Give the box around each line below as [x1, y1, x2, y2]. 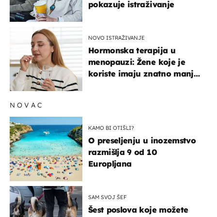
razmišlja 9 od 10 [88, 147, 157, 157]
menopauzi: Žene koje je [88, 57, 185, 67]
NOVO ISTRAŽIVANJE [88, 34, 145, 41]
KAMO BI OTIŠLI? [88, 124, 134, 131]
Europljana [88, 158, 132, 169]
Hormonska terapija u [88, 45, 175, 55]
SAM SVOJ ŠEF [88, 193, 127, 201]
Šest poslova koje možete [88, 204, 188, 215]
